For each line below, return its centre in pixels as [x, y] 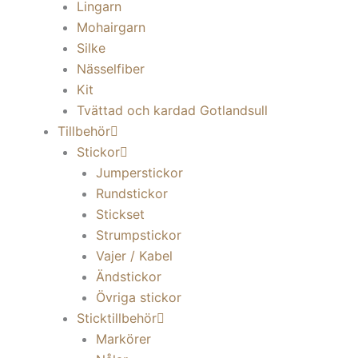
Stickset [120, 214]
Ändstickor [129, 276]
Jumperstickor [139, 173]
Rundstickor [132, 193]
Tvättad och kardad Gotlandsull [172, 110]
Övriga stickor [139, 297]
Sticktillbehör [117, 318]
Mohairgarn [111, 27]
